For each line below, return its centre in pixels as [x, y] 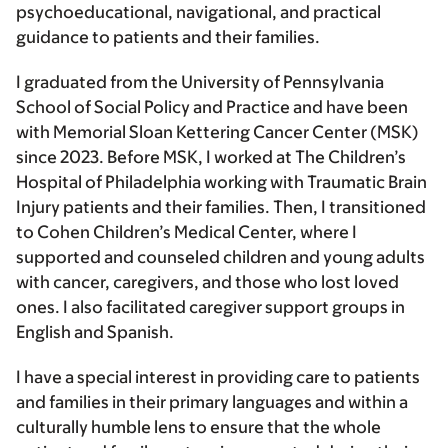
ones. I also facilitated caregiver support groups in [210, 307]
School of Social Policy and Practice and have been [212, 107]
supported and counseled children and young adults [220, 257]
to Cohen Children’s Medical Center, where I [186, 232]
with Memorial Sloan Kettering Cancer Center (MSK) [217, 132]
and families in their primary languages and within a [212, 402]
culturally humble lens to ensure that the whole [198, 427]
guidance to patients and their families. [168, 37]
